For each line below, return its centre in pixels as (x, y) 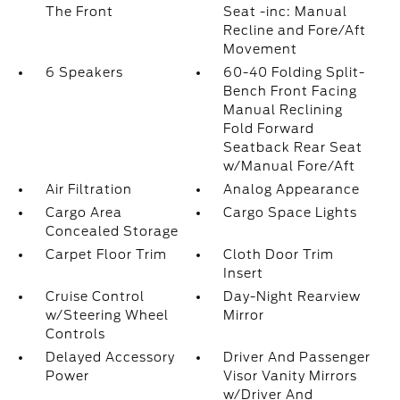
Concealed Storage (112, 231)
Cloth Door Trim (279, 254)
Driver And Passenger (297, 357)
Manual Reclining (283, 110)
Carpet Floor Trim (106, 254)
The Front (79, 12)
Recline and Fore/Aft (295, 30)
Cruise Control (95, 296)
